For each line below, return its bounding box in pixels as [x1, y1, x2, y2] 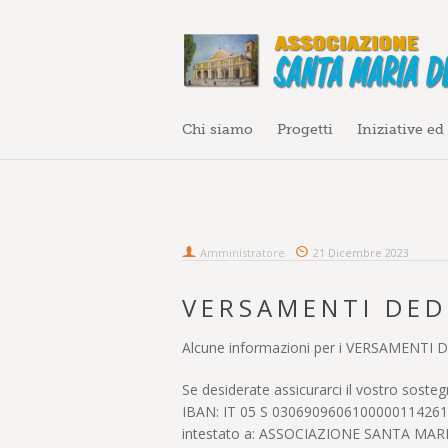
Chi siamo [182, 120, 253, 137]
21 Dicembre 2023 [313, 244, 409, 260]
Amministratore [200, 244, 285, 260]
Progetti [277, 120, 333, 137]
